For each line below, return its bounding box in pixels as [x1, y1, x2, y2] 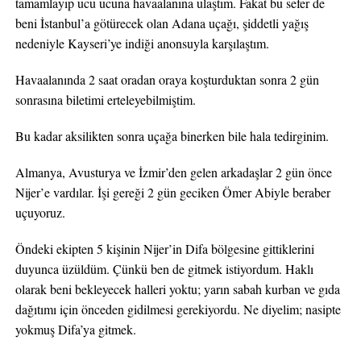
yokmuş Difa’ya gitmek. [15, 321, 136, 338]
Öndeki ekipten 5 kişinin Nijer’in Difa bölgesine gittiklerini [15, 240, 314, 257]
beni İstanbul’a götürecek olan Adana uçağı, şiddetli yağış [15, 15, 309, 31]
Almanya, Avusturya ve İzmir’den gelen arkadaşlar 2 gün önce [15, 164, 332, 180]
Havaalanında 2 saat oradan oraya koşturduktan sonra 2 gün [15, 71, 319, 88]
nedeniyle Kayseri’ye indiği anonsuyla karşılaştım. [15, 35, 269, 52]
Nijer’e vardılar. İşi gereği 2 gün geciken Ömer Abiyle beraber [15, 184, 330, 201]
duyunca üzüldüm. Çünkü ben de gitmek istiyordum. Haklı [15, 260, 313, 277]
